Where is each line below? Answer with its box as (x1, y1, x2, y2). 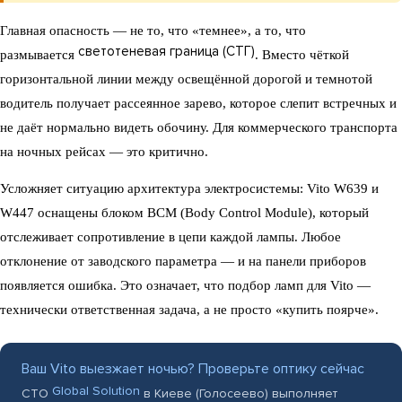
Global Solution (52, 383, 140, 399)
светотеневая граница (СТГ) (78, 42, 255, 59)
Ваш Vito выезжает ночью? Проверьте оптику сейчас (22, 359, 364, 378)
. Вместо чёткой (255, 47, 349, 62)
